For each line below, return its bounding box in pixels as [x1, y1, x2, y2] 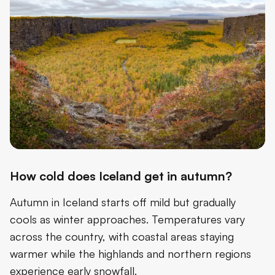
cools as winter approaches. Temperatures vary [10, 212, 245, 226]
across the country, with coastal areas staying [10, 229, 234, 243]
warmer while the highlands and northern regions [10, 246, 251, 260]
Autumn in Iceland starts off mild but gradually [10, 195, 236, 209]
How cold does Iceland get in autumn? [10, 168, 232, 184]
